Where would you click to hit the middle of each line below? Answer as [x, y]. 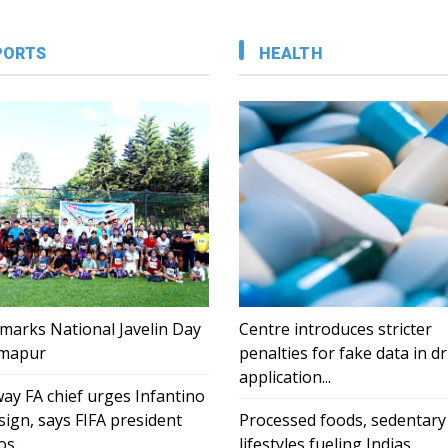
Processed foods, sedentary [342, 420]
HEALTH [291, 54]
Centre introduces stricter [335, 329]
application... [285, 377]
